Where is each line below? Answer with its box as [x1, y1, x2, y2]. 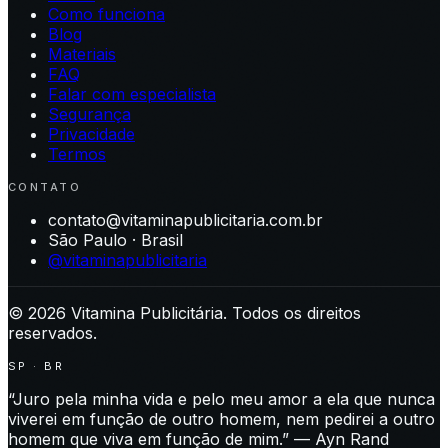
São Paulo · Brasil [48, 230, 183, 251]
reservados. [8, 323, 97, 344]
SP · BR [8, 359, 64, 374]
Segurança [48, 104, 131, 125]
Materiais [48, 44, 116, 65]
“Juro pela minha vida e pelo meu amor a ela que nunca [8, 389, 435, 410]
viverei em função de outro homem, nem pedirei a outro [8, 409, 435, 430]
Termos [48, 144, 106, 165]
